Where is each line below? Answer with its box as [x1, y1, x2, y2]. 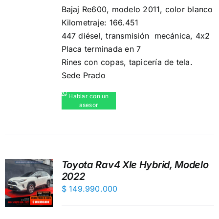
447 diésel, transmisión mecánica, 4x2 [61, 31, 210, 41]
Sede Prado [61, 70, 106, 80]
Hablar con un [68, 92, 109, 100]
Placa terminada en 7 [61, 44, 141, 54]
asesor [79, 101, 99, 109]
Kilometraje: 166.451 [61, 18, 139, 27]
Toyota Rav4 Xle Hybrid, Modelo [61, 159, 209, 171]
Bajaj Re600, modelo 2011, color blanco [61, 4, 213, 14]
